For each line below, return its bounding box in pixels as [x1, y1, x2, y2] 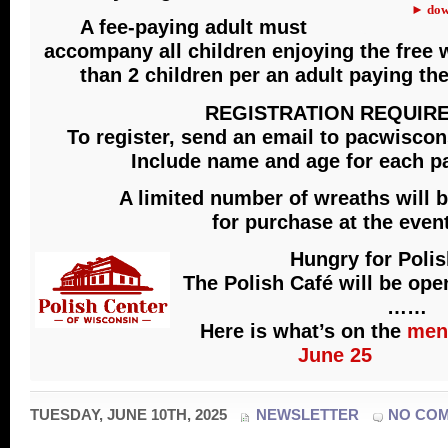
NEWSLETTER [256, 405, 359, 423]
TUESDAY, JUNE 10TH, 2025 [30, 405, 227, 423]
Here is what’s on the [200, 320, 407, 343]
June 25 [297, 344, 372, 367]
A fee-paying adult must [79, 16, 307, 39]
